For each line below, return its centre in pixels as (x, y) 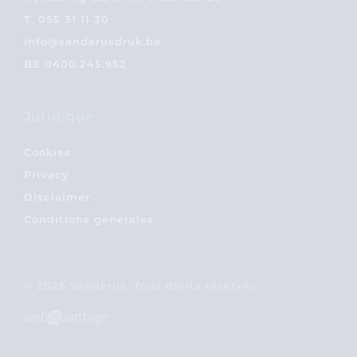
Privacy (47, 175)
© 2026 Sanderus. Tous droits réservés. (142, 286)
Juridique (59, 118)
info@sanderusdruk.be (92, 42)
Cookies (47, 153)
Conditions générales (89, 220)
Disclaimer (57, 198)
